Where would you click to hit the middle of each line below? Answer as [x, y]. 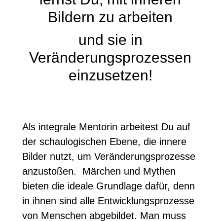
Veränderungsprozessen [110, 57]
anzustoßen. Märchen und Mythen [99, 171]
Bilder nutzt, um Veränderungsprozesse [109, 156]
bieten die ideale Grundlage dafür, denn [108, 186]
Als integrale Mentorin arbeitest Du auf [106, 127]
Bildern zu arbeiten [110, 17]
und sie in [110, 40]
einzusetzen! [110, 75]
